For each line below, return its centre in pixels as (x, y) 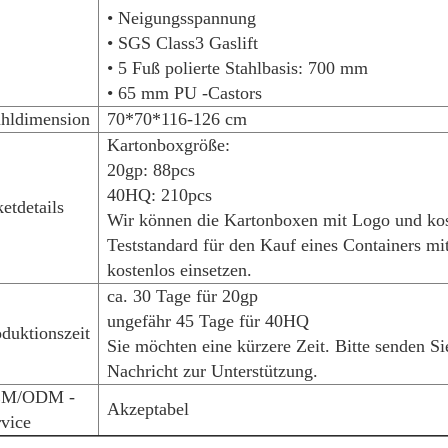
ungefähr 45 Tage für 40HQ (207, 321)
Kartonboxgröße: (168, 145)
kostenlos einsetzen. (179, 270)
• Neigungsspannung (181, 18)
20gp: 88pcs (150, 170)
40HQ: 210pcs (159, 195)
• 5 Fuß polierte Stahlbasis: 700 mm (237, 68)
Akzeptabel (147, 409)
